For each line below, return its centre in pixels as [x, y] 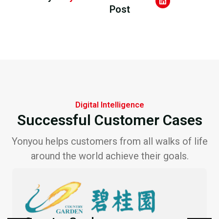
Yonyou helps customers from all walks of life [109, 141]
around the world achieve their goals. [109, 156]
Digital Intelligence [109, 105]
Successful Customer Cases [109, 120]
